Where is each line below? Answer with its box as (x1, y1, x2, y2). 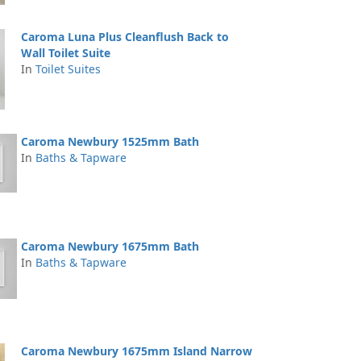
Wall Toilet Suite (21, 45, 110, 60)
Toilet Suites (35, 61, 101, 77)
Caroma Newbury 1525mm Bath (21, 134, 199, 149)
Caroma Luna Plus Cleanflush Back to (21, 29, 229, 44)
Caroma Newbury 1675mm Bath (21, 239, 199, 254)
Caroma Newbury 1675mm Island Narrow (21, 343, 252, 359)
